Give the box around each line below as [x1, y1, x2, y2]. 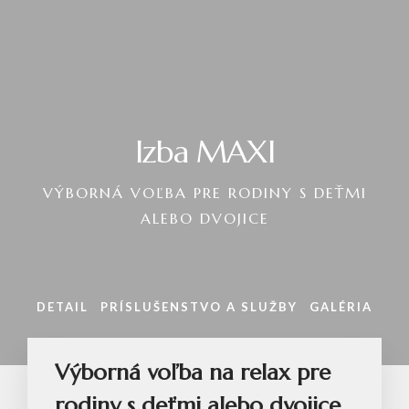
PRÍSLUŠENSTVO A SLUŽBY [100, 299, 298, 314]
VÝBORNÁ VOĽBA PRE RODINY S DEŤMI [42, 184, 367, 202]
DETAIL [37, 299, 89, 314]
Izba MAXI [134, 132, 275, 172]
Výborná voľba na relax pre [55, 359, 330, 386]
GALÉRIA [309, 299, 372, 314]
